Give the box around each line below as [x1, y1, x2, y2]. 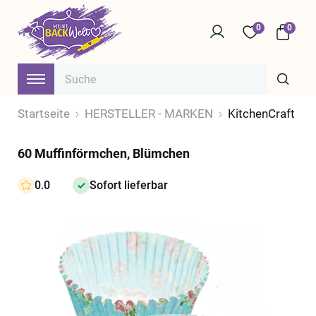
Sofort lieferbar [90, 178, 168, 192]
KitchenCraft [228, 107, 295, 121]
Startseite [18, 107, 70, 121]
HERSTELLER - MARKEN [85, 107, 213, 121]
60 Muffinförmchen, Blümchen [18, 146, 190, 161]
